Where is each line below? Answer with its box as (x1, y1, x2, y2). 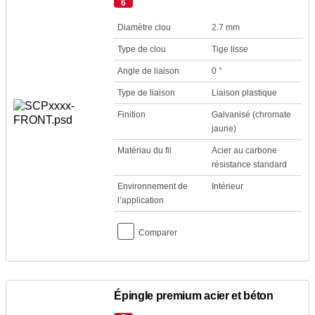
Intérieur (211, 181, 243, 191)
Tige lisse (211, 44, 248, 54)
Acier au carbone (211, 146, 277, 155)
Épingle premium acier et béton (114, 290, 274, 302)
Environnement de (117, 181, 188, 191)
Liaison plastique (211, 88, 277, 98)
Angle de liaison (117, 66, 180, 76)
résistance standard (211, 160, 287, 169)
